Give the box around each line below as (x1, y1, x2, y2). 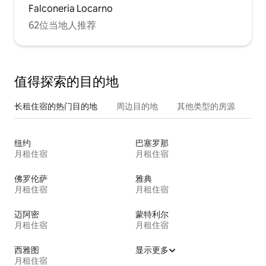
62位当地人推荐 (28, 18, 96, 31)
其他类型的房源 (177, 100, 235, 112)
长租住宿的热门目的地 (14, 100, 97, 112)
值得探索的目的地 (14, 72, 119, 90)
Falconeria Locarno (28, 2, 113, 15)
